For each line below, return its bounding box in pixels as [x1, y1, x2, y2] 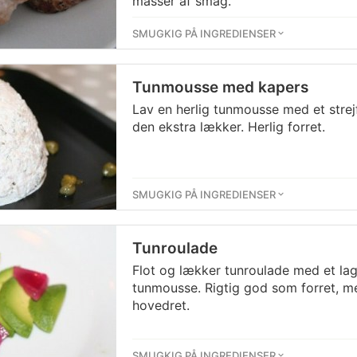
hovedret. [132, 297, 190, 313]
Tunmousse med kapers [132, 78, 308, 96]
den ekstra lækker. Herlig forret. [132, 119, 325, 135]
